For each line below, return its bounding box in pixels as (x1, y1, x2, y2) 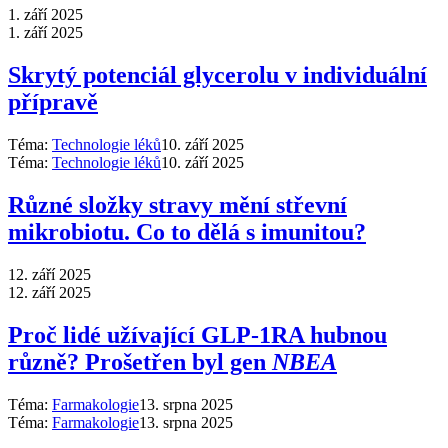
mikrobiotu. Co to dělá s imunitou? (8, 218, 366, 245)
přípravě (8, 89, 98, 115)
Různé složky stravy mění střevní (8, 191, 347, 218)
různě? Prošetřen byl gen (8, 348, 272, 375)
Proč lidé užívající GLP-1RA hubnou (8, 321, 387, 348)
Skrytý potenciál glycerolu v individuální (8, 62, 427, 88)
